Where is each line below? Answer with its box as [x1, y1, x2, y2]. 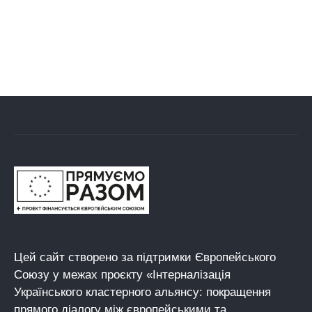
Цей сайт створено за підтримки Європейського [14, 251, 276, 265]
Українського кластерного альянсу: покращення [14, 286, 271, 299]
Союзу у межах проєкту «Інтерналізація [14, 268, 231, 282]
